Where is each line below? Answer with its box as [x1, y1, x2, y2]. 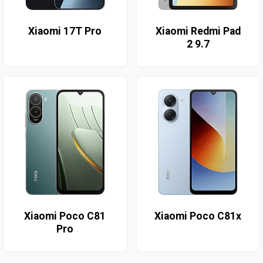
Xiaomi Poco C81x [154, 210, 242, 222]
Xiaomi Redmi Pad [155, 25, 241, 38]
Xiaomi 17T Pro [28, 25, 102, 38]
